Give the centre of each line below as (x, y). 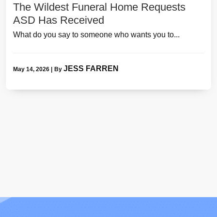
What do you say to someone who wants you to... (96, 34)
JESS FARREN (91, 68)
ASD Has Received (59, 20)
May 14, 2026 (31, 69)
